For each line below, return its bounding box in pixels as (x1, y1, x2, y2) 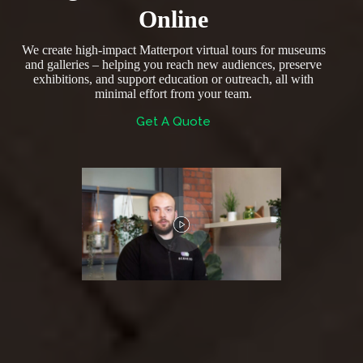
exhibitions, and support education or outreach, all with (33, 72, 314, 87)
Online (139, 6, 208, 33)
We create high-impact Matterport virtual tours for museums (21, 43, 326, 58)
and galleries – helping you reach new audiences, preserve (25, 58, 322, 72)
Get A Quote (136, 114, 211, 130)
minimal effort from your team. (95, 87, 252, 101)
